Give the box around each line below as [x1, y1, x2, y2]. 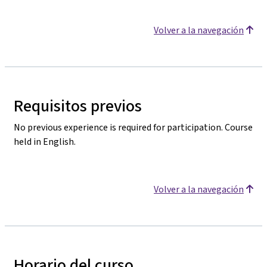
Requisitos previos [14, 95, 142, 117]
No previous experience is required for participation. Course [14, 121, 253, 133]
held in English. [14, 135, 76, 148]
